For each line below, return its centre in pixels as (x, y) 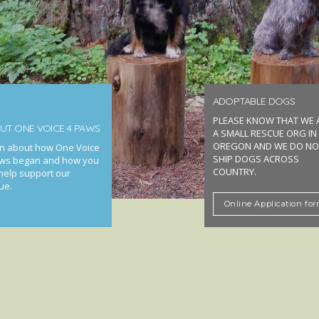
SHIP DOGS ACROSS (256, 159)
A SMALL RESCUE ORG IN (265, 133)
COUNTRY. (234, 172)
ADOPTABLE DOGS (253, 101)
